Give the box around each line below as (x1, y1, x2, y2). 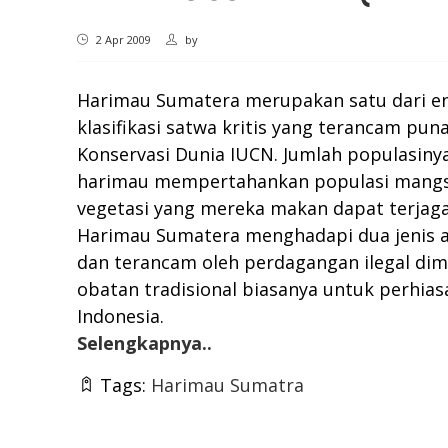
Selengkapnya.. (77, 331, 212, 356)
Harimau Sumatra (151, 373, 304, 398)
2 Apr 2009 (93, 32, 151, 48)
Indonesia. (77, 304, 164, 329)
